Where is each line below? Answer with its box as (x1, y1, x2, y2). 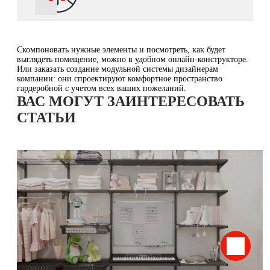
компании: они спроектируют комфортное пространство (17, 74, 222, 83)
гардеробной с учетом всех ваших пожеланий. (17, 83, 186, 93)
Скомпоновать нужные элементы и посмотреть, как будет (17, 45, 225, 54)
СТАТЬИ (17, 109, 76, 125)
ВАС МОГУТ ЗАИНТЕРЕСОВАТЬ (17, 93, 245, 109)
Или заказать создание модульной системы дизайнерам (17, 64, 218, 74)
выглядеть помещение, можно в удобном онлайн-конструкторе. (17, 54, 248, 64)
